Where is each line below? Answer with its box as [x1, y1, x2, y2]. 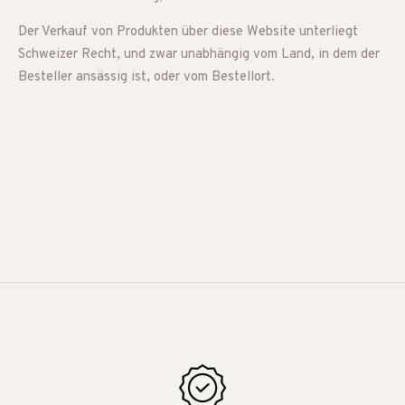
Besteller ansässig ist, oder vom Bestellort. [18, 69, 275, 86]
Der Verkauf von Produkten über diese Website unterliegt [18, 24, 358, 41]
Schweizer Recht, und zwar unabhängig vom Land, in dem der [18, 46, 380, 63]
